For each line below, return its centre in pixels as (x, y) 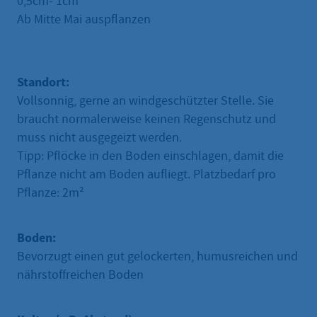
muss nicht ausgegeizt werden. (99, 138)
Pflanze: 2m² (51, 193)
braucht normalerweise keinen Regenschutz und (146, 120)
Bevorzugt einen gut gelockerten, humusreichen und (157, 257)
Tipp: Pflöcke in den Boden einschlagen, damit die (150, 156)
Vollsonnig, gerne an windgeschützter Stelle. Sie (145, 101)
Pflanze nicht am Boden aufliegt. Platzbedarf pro (146, 175)
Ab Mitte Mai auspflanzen (84, 20)
